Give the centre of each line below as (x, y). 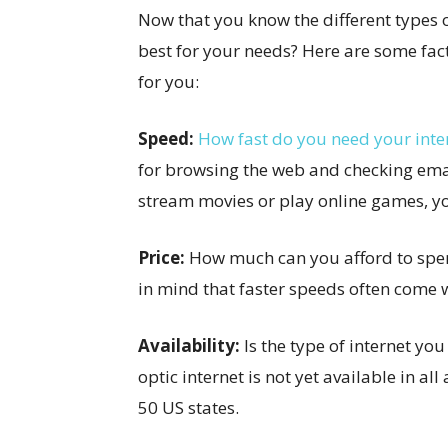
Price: (161, 257)
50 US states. (188, 407)
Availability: (189, 345)
